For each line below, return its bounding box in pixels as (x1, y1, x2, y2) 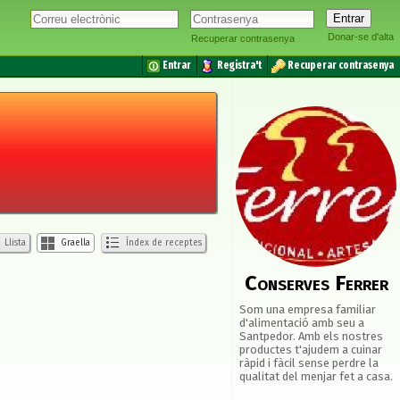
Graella (58, 237, 90, 248)
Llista (2, 237, 26, 248)
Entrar (162, 59, 191, 72)
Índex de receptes (123, 237, 202, 248)
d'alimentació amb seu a (239, 316, 364, 329)
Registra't (217, 59, 262, 72)
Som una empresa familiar (239, 303, 376, 316)
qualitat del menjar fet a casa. (239, 370, 393, 383)
